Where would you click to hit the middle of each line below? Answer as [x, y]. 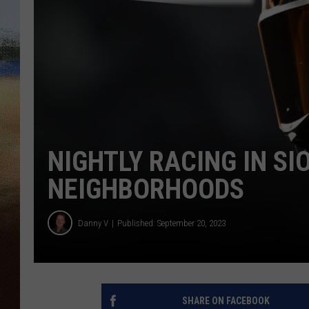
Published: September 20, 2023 [171, 223]
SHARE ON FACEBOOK [226, 301]
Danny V [93, 223]
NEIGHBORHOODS [146, 190]
